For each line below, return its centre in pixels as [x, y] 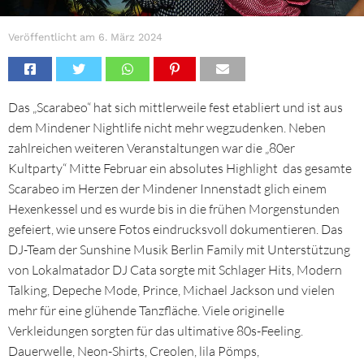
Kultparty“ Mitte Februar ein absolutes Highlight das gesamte [180, 168]
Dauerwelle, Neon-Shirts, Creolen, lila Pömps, [134, 351]
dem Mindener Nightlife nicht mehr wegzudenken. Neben [167, 127]
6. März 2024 [130, 37]
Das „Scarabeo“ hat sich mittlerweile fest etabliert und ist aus [175, 107]
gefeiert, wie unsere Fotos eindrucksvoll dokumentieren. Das [175, 229]
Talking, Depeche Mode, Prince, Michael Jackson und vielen [171, 290]
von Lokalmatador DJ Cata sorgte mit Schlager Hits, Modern [175, 269]
